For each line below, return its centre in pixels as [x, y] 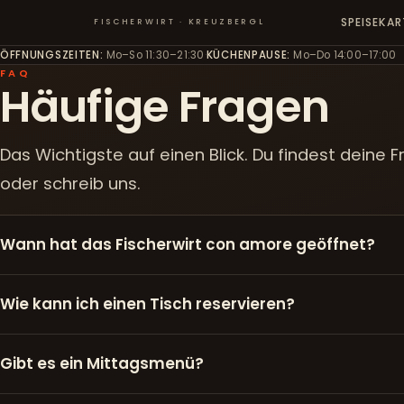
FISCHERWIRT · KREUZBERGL [179, 22]
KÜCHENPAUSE [247, 55]
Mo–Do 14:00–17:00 [344, 55]
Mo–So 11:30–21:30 [154, 55]
